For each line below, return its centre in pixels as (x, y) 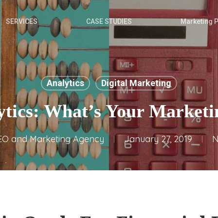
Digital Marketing (136, 83)
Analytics (65, 83)
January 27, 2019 (158, 139)
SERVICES (22, 21)
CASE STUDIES (109, 21)
